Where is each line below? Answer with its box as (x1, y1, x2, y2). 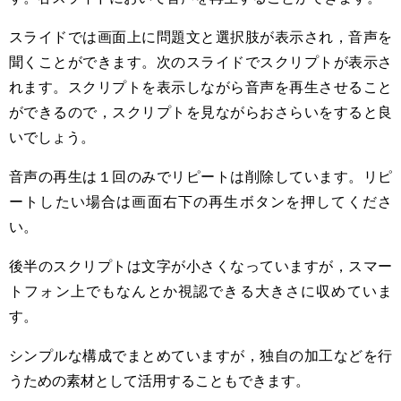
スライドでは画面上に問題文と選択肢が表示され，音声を (9, 26, 392, 47)
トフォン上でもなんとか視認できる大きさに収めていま (9, 280, 392, 301)
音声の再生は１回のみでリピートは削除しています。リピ (9, 166, 392, 186)
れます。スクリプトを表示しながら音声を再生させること (9, 76, 392, 97)
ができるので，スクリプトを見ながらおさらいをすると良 (9, 101, 392, 122)
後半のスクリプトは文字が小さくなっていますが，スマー (9, 255, 392, 276)
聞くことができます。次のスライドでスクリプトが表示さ (9, 51, 392, 72)
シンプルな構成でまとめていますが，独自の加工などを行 (9, 345, 392, 365)
